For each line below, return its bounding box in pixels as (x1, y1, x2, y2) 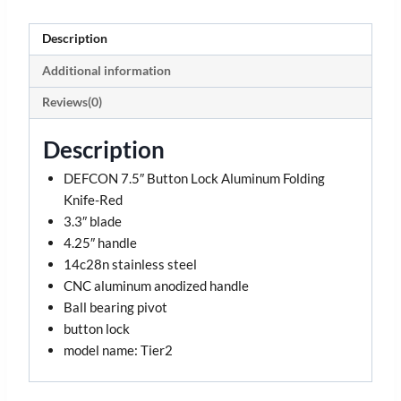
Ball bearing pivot (63, 299, 167, 316)
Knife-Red (63, 192, 123, 209)
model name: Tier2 (63, 342, 173, 359)
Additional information (41, 63, 171, 78)
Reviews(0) (41, 95, 102, 110)
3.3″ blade (63, 213, 122, 230)
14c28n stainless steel (63, 256, 197, 273)
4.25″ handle (63, 235, 137, 252)
